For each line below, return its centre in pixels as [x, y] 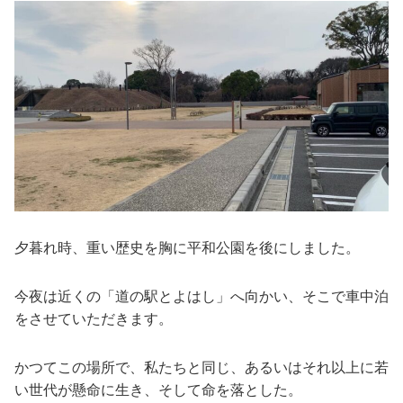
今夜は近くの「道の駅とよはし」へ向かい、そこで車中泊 [201, 297]
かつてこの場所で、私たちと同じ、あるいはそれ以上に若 [201, 368]
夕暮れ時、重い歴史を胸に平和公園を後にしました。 [187, 248]
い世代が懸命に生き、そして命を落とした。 [158, 390]
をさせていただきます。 [94, 319]
